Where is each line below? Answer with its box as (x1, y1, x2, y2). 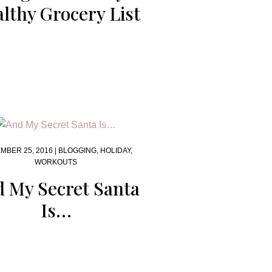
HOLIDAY (100, 146, 131, 155)
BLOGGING (58, 146, 97, 155)
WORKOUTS (35, 158, 78, 166)
